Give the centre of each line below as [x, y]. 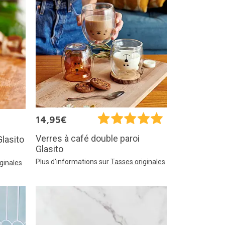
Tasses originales [138, 161]
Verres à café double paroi [88, 138]
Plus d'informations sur [73, 161]
